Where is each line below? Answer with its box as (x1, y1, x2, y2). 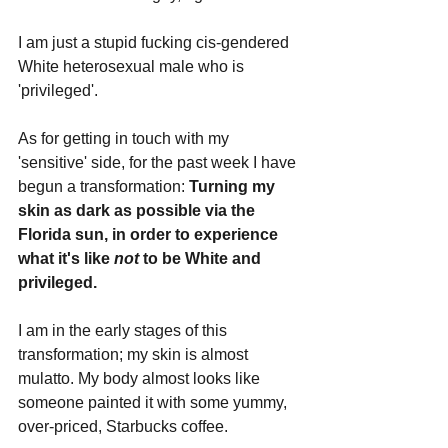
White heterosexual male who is (18, 57, 248, 75)
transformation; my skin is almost (18, 345, 252, 363)
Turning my (189, 177, 279, 195)
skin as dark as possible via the (18, 201, 259, 219)
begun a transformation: (18, 177, 189, 195)
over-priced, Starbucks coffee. (18, 417, 228, 435)
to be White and (143, 249, 265, 267)
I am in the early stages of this (18, 321, 231, 339)
